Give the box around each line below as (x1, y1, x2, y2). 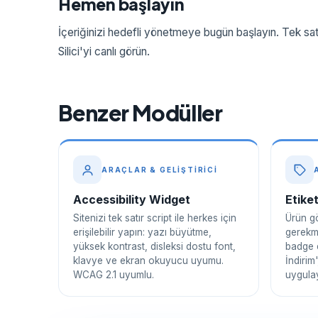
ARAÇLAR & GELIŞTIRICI (102, 165, 218, 174)
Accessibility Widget (73, 192, 190, 207)
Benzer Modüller (58, 99, 222, 126)
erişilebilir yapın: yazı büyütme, (73, 226, 212, 238)
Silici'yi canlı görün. (58, 45, 150, 58)
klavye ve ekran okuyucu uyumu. (73, 255, 224, 266)
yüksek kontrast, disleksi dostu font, (73, 241, 236, 252)
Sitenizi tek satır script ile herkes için (73, 212, 236, 224)
